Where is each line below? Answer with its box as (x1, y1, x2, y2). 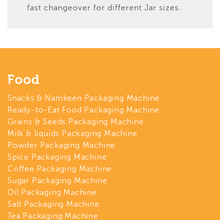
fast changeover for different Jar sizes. (27, 3, 181, 12)
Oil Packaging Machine (7, 188, 97, 197)
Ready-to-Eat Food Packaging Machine (7, 105, 160, 114)
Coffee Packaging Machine (7, 164, 112, 173)
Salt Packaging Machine (7, 199, 100, 209)
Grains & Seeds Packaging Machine (7, 117, 144, 126)
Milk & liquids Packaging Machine (7, 129, 137, 138)
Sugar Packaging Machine (7, 176, 108, 185)
